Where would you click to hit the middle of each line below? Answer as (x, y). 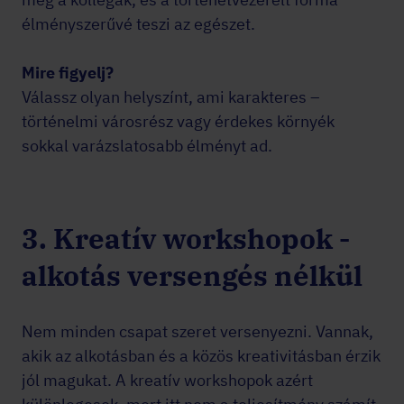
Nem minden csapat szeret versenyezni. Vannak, (197, 331)
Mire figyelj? (68, 73)
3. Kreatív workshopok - (186, 239)
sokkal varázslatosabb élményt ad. (147, 146)
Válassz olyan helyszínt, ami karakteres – (171, 97)
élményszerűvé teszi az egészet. (138, 24)
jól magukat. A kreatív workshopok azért (167, 380)
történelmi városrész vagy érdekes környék (178, 121)
